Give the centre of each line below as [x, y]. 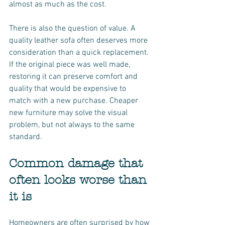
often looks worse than [80, 180]
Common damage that [78, 163]
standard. [26, 137]
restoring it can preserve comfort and [74, 77]
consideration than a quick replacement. [80, 53]
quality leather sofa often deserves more [79, 41]
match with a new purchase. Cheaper [75, 101]
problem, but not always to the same [73, 125]
